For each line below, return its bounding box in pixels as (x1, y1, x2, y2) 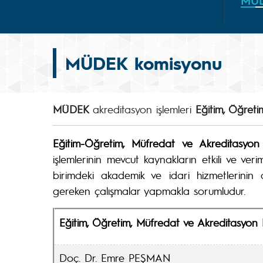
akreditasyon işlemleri (93, 102, 195, 116)
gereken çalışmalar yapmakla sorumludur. (53, 184, 245, 197)
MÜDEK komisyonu (65, 51, 222, 75)
